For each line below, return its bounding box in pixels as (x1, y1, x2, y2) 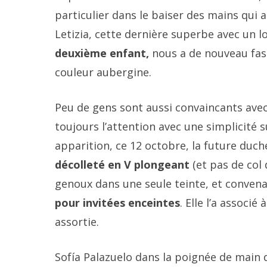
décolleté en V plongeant (55, 157, 190, 172)
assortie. (55, 215, 99, 229)
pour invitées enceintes (55, 195, 180, 210)
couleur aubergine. (55, 65, 151, 79)
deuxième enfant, (55, 46, 152, 60)
